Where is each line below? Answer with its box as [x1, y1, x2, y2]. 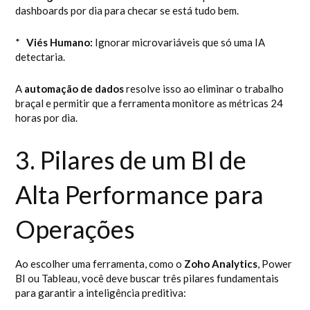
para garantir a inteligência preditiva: [15, 286, 187, 299]
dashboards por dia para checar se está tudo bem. [15, 4, 239, 17]
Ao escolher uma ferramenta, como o [15, 257, 185, 270]
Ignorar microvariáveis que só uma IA [93, 36, 266, 48]
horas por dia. [15, 111, 78, 124]
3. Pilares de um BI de [15, 145, 247, 175]
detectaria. [15, 51, 66, 63]
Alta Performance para [15, 179, 264, 210]
